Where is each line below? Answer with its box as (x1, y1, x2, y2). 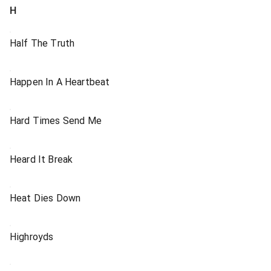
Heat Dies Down (10, 192, 81, 204)
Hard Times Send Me (10, 115, 102, 126)
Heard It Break (10, 154, 73, 165)
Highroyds (10, 231, 54, 243)
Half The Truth (10, 38, 75, 49)
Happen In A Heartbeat (10, 76, 110, 88)
